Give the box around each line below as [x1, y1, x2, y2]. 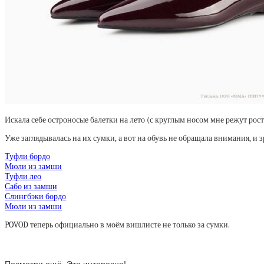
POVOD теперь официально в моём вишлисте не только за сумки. [5, 220, 230, 230]
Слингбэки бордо [5, 192, 66, 202]
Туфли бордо [5, 151, 50, 161]
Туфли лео [5, 171, 41, 181]
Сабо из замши [5, 181, 57, 192]
